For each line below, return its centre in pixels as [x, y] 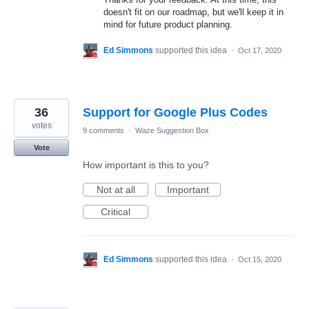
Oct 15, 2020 [260, 260]
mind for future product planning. [168, 24]
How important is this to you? [146, 165]
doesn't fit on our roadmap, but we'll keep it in [193, 12]
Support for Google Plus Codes [175, 113]
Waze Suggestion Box [172, 131]
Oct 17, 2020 [260, 51]
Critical [116, 212]
